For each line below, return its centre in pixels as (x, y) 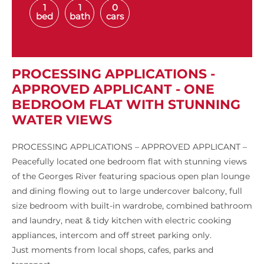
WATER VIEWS (62, 120)
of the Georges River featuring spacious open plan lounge (131, 176)
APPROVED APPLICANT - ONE (113, 90)
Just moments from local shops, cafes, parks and (113, 250)
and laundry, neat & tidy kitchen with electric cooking (122, 221)
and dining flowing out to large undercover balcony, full (127, 191)
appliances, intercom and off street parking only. (112, 235)
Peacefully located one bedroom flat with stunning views (129, 162)
